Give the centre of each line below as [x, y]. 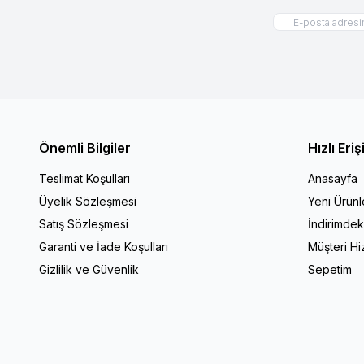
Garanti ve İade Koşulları [104, 246]
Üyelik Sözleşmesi [88, 201]
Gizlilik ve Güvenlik [89, 269]
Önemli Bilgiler [85, 147]
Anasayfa [332, 178]
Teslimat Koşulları [84, 178]
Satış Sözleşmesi [84, 223]
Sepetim [329, 269]
